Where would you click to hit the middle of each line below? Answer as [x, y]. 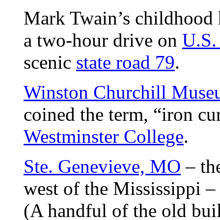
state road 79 [125, 62]
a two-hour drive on [103, 40]
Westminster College [104, 136]
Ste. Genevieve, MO [102, 166]
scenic [50, 62]
